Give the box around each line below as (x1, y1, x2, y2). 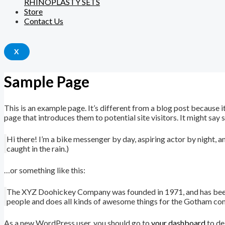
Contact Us (24, 16, 63, 26)
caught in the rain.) (7, 144, 69, 154)
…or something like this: (4, 165, 85, 175)
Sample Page (4, 72, 89, 91)
